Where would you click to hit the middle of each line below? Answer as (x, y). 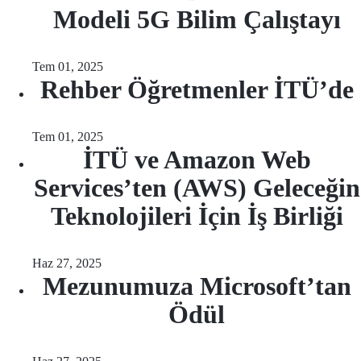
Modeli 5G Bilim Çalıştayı (197, 19)
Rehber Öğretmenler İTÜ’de (197, 89)
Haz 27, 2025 (67, 263)
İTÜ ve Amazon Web (197, 160)
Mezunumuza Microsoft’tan (197, 286)
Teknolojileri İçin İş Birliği (197, 216)
